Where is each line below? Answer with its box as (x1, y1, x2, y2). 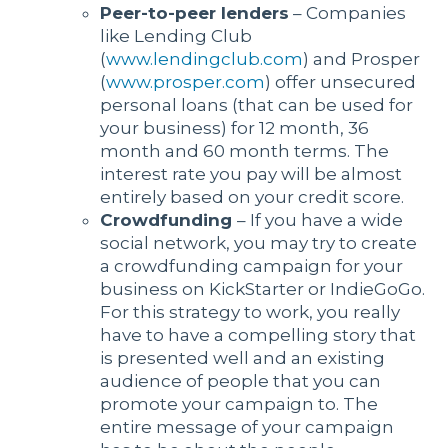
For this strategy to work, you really (100, 302, 400, 323)
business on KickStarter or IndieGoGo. (100, 279, 425, 300)
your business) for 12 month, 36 (100, 118, 369, 139)
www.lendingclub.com (106, 49, 303, 70)
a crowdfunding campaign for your (100, 256, 403, 277)
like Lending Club (100, 26, 252, 47)
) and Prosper (303, 49, 420, 70)
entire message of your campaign (100, 417, 394, 438)
